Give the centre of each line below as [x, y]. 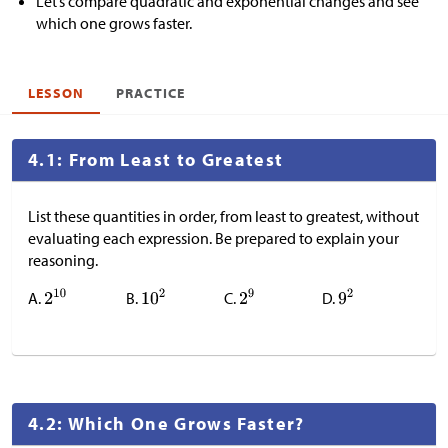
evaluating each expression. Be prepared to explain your [213, 238]
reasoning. [63, 260]
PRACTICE [150, 93]
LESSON [56, 93]
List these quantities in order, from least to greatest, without [223, 216]
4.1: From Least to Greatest [156, 159]
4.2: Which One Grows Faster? [166, 424]
